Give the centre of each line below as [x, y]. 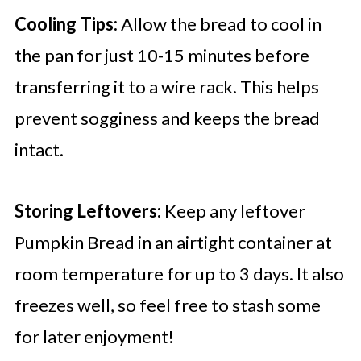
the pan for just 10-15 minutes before [162, 56]
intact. [39, 150]
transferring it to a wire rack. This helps [166, 87]
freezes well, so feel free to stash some [167, 305]
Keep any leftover [233, 211]
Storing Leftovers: [87, 211]
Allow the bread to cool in [219, 24]
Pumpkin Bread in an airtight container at [173, 243]
